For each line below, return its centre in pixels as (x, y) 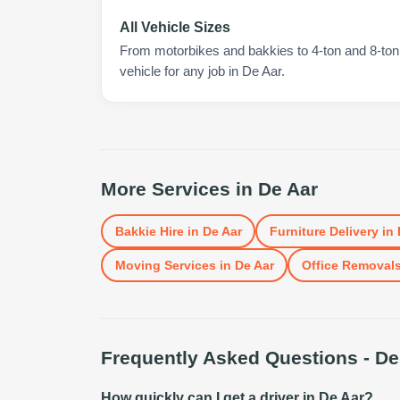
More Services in (179, 189)
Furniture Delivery (324, 231)
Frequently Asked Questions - (238, 358)
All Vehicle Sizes (175, 27)
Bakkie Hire (149, 231)
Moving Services (165, 265)
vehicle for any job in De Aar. (202, 71)
